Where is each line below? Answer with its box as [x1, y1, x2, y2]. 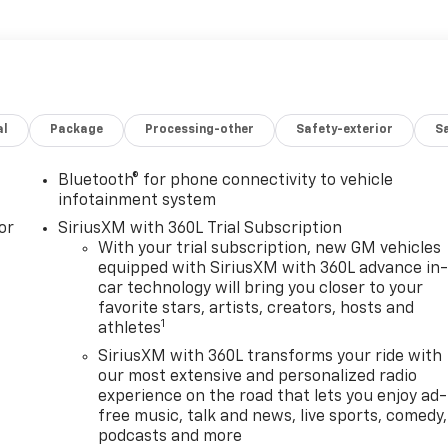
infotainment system [58, 192, 217, 209]
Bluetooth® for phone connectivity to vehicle [58, 172, 394, 189]
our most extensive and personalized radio [98, 368, 418, 385]
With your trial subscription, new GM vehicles [98, 240, 442, 257]
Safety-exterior [296, 123, 394, 136]
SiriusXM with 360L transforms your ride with [98, 348, 443, 365]
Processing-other [145, 123, 255, 136]
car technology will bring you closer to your [98, 280, 424, 297]
